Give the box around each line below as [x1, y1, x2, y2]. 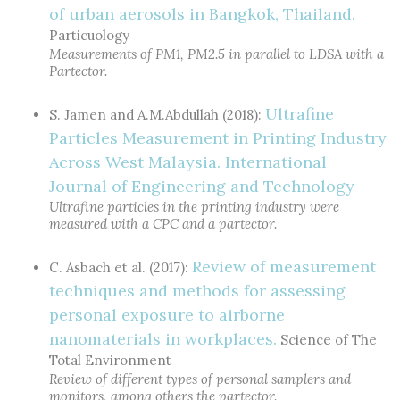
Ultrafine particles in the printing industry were [49, 198, 339, 215]
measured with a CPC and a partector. [49, 215, 277, 232]
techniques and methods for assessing [49, 280, 346, 301]
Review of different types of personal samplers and [49, 371, 351, 387]
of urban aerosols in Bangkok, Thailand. [49, 4, 355, 24]
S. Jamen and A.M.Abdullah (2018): [49, 106, 265, 123]
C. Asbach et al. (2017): [49, 259, 192, 276]
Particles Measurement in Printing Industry [49, 128, 387, 148]
